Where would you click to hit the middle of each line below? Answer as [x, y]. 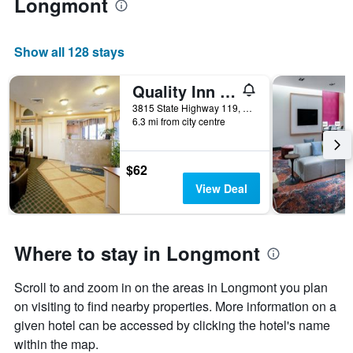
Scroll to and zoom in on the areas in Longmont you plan [171, 288]
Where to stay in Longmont [137, 253]
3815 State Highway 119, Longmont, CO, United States [247, 108]
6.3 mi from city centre [179, 121]
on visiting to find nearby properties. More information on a [175, 307]
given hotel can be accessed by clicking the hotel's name [172, 325]
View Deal [221, 189]
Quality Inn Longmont [228, 91]
